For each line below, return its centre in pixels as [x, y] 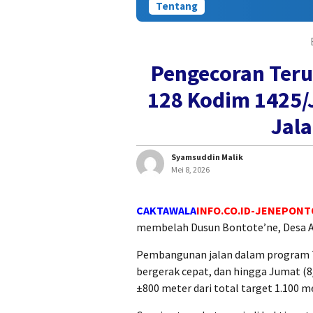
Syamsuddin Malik [207, 157]
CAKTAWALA [166, 211]
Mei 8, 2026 [190, 170]
